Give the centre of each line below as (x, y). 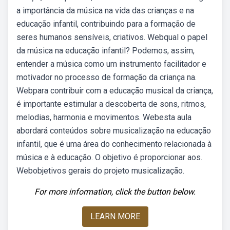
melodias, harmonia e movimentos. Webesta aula (104, 117)
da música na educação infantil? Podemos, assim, (106, 51)
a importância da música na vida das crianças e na (105, 11)
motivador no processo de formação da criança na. (107, 77)
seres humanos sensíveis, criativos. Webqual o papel (112, 37)
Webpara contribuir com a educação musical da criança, (115, 91)
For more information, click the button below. (115, 192)
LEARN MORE (115, 216)
